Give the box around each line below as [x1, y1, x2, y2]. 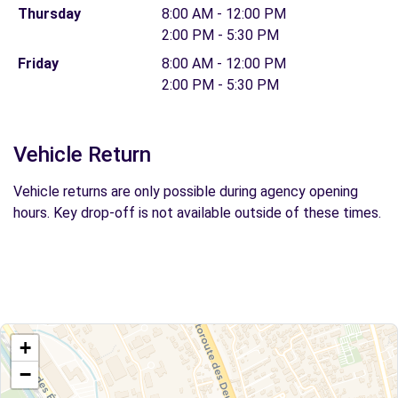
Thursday [17, 5, 81, 22]
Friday [17, 55, 59, 72]
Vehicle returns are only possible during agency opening [13, 183, 358, 200]
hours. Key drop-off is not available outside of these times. [13, 204, 381, 221]
